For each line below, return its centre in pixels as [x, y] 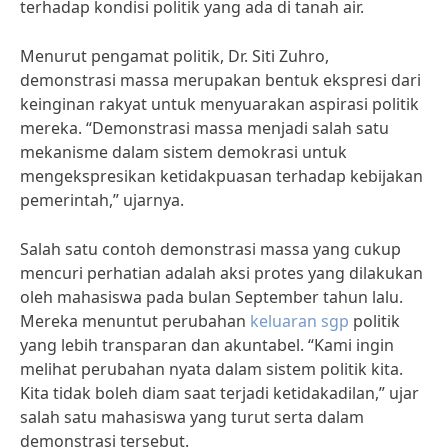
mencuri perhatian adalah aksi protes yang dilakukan [221, 273]
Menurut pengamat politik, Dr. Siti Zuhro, [174, 56]
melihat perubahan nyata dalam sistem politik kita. [211, 369]
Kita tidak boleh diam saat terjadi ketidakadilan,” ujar [219, 393]
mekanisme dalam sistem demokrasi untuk [183, 152]
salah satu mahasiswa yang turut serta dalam [192, 417]
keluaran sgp [301, 321]
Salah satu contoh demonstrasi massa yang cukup [210, 249]
